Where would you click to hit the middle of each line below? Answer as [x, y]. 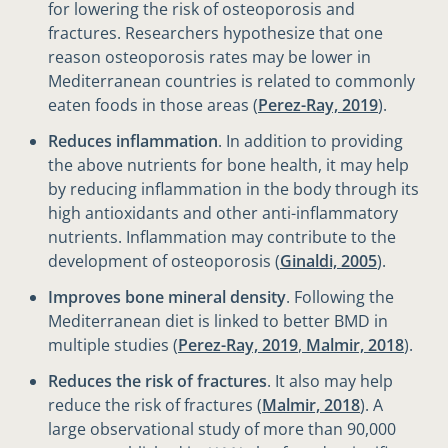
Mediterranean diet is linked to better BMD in [218, 321]
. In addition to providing [310, 141]
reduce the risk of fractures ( [155, 405]
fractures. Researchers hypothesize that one [215, 33]
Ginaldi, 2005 [328, 261]
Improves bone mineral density [167, 297]
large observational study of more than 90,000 [222, 429]
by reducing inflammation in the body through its [233, 189]
